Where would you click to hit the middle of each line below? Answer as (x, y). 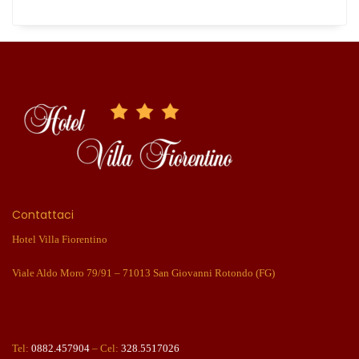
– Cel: (105, 348)
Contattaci (43, 215)
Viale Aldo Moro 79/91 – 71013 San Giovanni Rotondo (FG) (143, 273)
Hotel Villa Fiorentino (60, 239)
